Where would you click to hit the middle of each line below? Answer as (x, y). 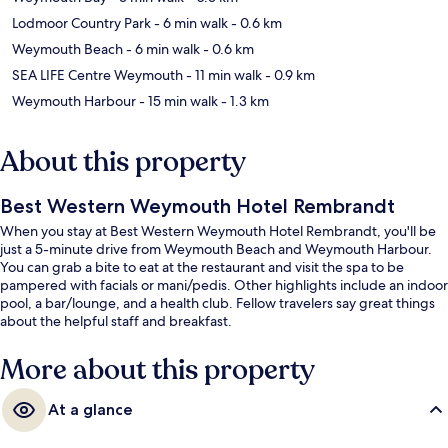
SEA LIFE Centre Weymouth (97, 75)
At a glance (90, 410)
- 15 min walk (177, 101)
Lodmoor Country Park (81, 23)
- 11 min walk (222, 75)
